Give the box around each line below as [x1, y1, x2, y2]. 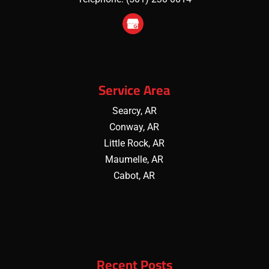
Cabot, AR [113, 169, 156, 181]
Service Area [98, 77, 171, 103]
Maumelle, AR [105, 153, 164, 165]
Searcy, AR [112, 104, 157, 116]
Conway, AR [109, 121, 160, 133]
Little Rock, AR [104, 137, 165, 149]
